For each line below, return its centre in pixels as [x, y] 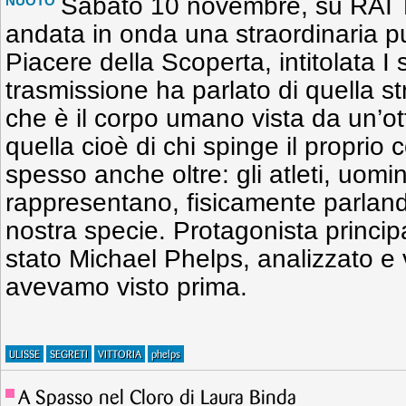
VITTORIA [120, 355]
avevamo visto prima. [126, 287]
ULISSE [24, 355]
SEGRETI [69, 355]
